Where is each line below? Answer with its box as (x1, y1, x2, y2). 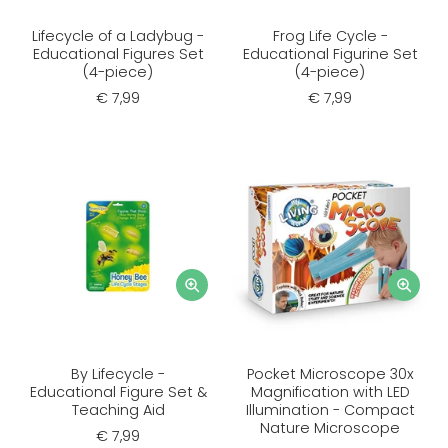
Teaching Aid (71, 399, 165, 420)
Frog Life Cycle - (272, 25, 388, 46)
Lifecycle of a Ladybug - (32, 25, 204, 46)
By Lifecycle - (71, 363, 165, 384)
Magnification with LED (250, 381, 410, 402)
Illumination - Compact (245, 399, 415, 420)
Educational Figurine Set (242, 43, 418, 64)
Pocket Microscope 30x (246, 363, 414, 384)
